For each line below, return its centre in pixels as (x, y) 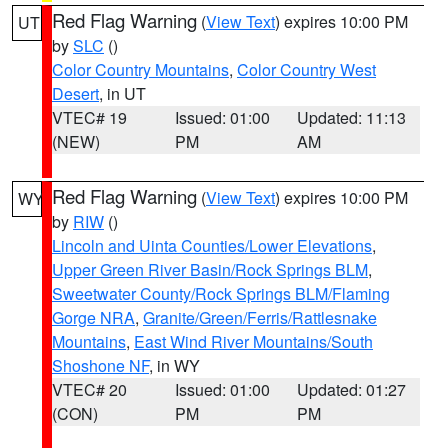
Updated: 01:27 (352, 389)
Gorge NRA (93, 317)
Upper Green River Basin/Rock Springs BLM (210, 269)
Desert (75, 93)
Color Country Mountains (140, 69)
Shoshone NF (100, 365)
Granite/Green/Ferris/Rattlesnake (260, 317)
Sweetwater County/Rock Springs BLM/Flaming (221, 293)
